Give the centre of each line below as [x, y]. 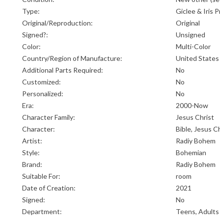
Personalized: [43, 94]
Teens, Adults [197, 212]
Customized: [41, 82]
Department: [42, 212]
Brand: [32, 165]
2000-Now [192, 106]
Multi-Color [193, 47]
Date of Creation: [49, 188]
